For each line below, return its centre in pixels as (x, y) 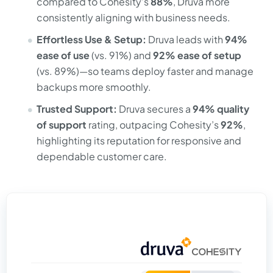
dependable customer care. (102, 157)
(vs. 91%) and (122, 55)
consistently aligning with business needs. (133, 18)
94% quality (221, 109)
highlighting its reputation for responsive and (139, 141)
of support (62, 125)
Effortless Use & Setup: (92, 40)
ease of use (64, 55)
